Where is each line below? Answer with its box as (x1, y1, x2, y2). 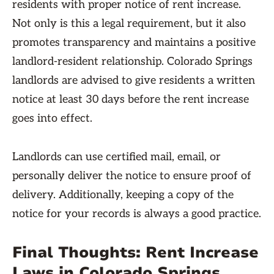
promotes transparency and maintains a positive (12, 36, 256, 49)
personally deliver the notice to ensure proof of (12, 169, 251, 182)
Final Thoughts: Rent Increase (12, 242, 259, 263)
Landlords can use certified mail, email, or (12, 150, 221, 163)
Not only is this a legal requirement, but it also (12, 17, 246, 30)
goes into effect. (12, 112, 92, 125)
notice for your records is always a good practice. (12, 207, 261, 220)
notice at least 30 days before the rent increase (12, 93, 249, 106)
